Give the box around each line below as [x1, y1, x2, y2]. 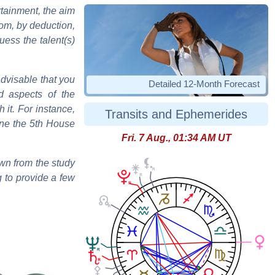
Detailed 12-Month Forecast [149, 79, 260, 90]
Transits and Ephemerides [105, 107, 247, 122]
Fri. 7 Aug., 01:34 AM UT [121, 133, 231, 144]
